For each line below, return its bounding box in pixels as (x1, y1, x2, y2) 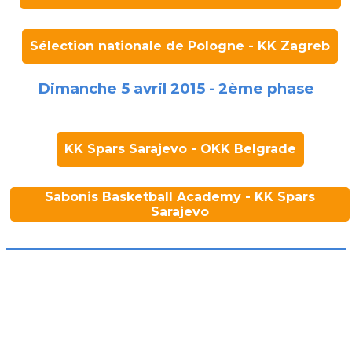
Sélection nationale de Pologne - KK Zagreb (30, 38, 330, 54)
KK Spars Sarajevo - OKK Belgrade (64, 141, 296, 156)
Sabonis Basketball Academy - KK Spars (45, 189, 315, 204)
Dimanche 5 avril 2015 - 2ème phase (38, 79, 314, 98)
